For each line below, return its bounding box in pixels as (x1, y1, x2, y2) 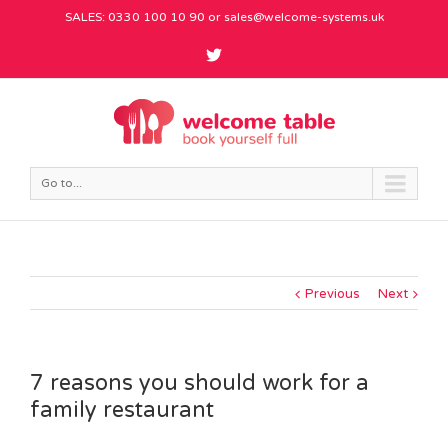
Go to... (41, 175, 82, 190)
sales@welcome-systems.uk (223, 10, 384, 24)
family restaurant (30, 396, 214, 423)
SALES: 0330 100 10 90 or (64, 10, 224, 24)
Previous (305, 285, 360, 302)
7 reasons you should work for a (30, 369, 369, 396)
